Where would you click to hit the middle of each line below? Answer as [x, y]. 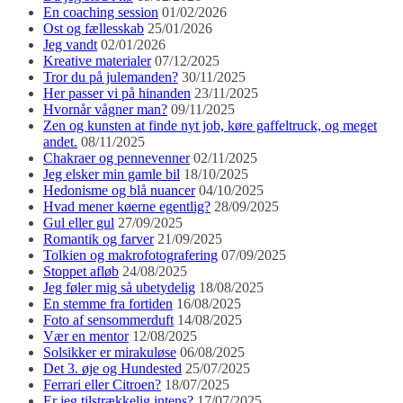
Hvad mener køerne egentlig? [127, 207]
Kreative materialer [97, 61]
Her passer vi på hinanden [117, 94]
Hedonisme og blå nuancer [119, 191]
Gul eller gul [79, 223]
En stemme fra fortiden [108, 304]
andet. [60, 142]
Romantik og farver [99, 239]
